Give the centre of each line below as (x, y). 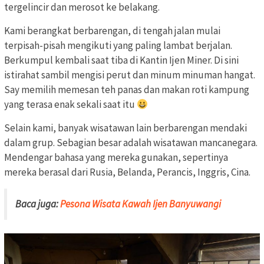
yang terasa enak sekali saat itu (70, 104)
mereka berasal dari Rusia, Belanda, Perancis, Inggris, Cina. (127, 172)
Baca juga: (38, 204)
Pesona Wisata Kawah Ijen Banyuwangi (141, 204)
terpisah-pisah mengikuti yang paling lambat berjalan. (118, 45)
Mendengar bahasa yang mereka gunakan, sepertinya (116, 157)
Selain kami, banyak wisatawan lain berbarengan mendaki (126, 128)
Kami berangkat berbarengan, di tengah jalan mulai (112, 30)
